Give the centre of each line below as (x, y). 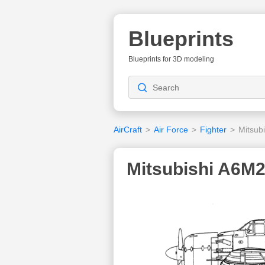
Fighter (213, 130)
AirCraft (128, 130)
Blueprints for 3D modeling (171, 59)
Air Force (171, 130)
